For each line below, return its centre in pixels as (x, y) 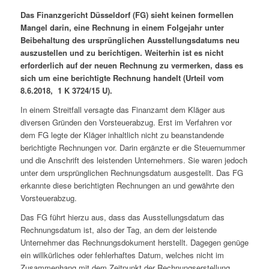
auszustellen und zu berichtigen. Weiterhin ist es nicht (122, 53)
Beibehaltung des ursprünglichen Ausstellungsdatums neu (130, 40)
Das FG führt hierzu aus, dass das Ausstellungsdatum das (122, 217)
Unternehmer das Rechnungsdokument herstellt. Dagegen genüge (134, 243)
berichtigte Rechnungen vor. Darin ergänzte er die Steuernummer (132, 148)
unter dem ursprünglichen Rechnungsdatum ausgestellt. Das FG (131, 173)
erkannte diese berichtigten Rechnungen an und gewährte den (127, 186)
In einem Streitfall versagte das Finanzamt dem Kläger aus (122, 110)
